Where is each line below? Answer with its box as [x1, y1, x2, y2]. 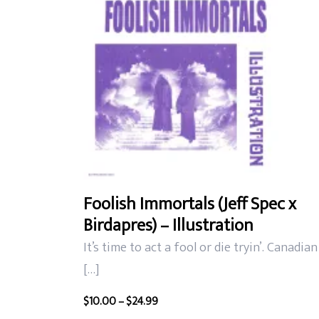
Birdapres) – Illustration [83, 210, 254, 240]
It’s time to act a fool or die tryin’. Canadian [83, 236, 318, 258]
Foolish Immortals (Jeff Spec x [83, 189, 297, 219]
